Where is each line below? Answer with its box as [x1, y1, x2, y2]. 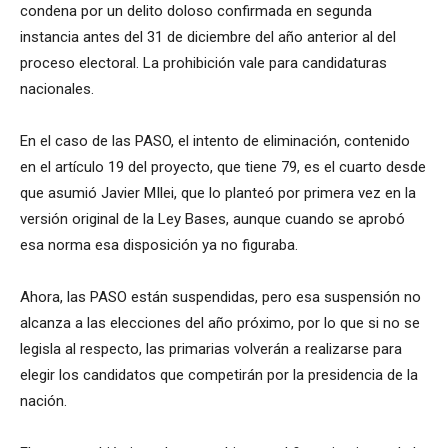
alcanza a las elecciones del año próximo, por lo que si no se [20, 314, 420, 333]
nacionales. [20, 80, 94, 99]
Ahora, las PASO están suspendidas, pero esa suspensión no [20, 288, 421, 307]
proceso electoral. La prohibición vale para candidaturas [20, 54, 387, 73]
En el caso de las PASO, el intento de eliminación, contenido [20, 132, 410, 151]
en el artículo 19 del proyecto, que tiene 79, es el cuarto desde [20, 158, 426, 177]
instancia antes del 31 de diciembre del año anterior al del [20, 28, 396, 47]
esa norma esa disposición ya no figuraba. [20, 236, 298, 255]
